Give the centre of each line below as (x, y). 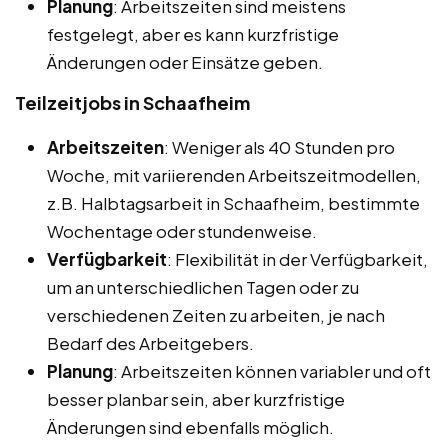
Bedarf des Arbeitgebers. (150, 342)
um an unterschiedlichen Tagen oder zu (203, 286)
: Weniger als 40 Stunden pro (279, 146)
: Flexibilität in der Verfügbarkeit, (297, 258)
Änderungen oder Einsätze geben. (185, 61)
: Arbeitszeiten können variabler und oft (272, 370)
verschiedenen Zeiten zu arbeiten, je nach (216, 314)
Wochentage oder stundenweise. (182, 230)
